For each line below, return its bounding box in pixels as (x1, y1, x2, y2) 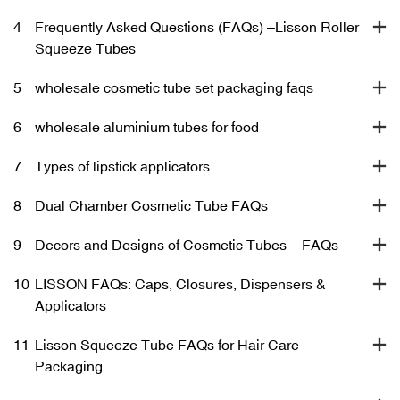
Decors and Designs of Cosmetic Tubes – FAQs (35, 236, 338, 253)
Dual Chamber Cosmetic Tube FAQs (35, 196, 268, 213)
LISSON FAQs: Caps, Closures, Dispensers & (35, 275, 326, 292)
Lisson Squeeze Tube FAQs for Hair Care (35, 336, 299, 353)
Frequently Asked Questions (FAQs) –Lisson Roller (35, 18, 359, 35)
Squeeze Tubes (35, 39, 136, 56)
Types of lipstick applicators (35, 157, 210, 174)
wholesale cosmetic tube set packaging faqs (35, 79, 313, 96)
